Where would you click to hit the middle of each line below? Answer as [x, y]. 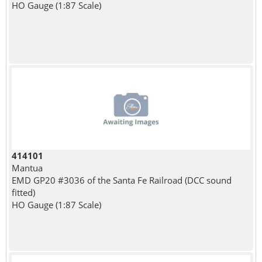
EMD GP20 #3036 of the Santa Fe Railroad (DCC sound [121, 180]
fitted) [23, 193]
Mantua [27, 168]
